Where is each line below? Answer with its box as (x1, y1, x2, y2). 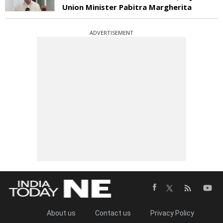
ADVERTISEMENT (90, 28, 133, 36)
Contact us (95, 209, 131, 217)
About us (46, 209, 76, 217)
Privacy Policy (150, 209, 194, 217)
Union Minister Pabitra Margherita (62, 1, 192, 12)
